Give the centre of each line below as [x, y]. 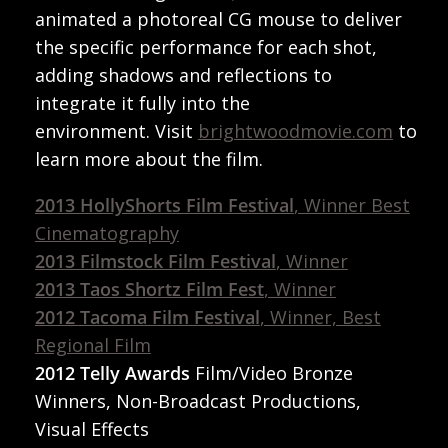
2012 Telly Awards [112, 372]
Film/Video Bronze [271, 372]
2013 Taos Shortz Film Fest [149, 288]
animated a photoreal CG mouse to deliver [218, 18]
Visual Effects [91, 428]
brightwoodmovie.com [295, 130]
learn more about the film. [148, 158]
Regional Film [92, 344]
